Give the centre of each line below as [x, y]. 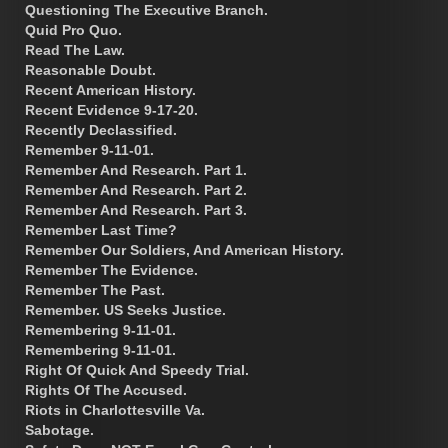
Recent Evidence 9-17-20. [111, 109]
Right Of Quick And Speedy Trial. [137, 369]
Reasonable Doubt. [90, 69]
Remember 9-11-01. [89, 149]
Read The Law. [75, 49]
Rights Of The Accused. [106, 389]
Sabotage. [59, 429]
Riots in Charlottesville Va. [115, 409]
